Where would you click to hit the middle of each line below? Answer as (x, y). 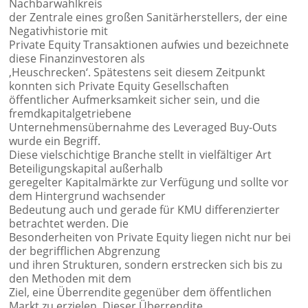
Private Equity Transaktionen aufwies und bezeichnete (149, 45)
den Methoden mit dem (70, 279)
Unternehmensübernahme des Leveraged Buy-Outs (143, 128)
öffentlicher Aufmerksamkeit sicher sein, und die (135, 100)
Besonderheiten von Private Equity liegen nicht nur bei (150, 238)
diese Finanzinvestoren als (77, 59)
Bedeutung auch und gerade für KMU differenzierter (145, 210)
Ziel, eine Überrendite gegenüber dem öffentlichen (141, 293)
